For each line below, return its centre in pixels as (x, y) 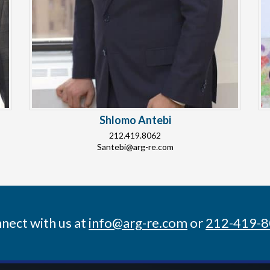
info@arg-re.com (138, 223)
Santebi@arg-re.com (135, 147)
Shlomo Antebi (135, 120)
